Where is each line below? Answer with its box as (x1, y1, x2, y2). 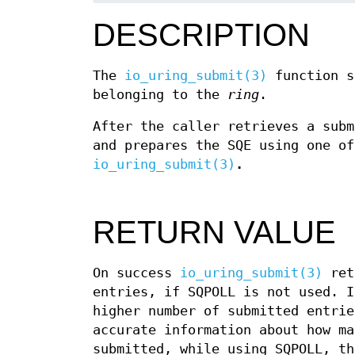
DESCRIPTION (93, 17, 310, 53)
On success (93, 265, 180, 281)
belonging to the (93, 87, 227, 103)
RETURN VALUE (93, 214, 336, 250)
